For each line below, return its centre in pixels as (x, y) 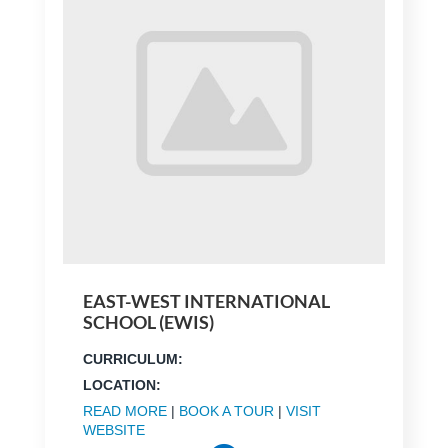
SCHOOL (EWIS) (148, 322)
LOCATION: (121, 385)
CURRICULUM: (132, 359)
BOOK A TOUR (226, 411)
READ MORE (124, 411)
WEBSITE (113, 430)
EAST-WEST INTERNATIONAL (206, 301)
